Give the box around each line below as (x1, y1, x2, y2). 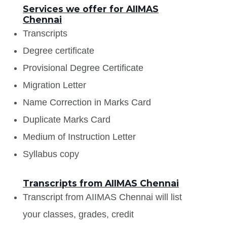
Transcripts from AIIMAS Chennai (23, 177, 179, 188)
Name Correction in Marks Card (23, 97, 151, 107)
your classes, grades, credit (23, 209, 134, 219)
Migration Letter (23, 80, 86, 90)
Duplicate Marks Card (23, 114, 110, 125)
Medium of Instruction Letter (23, 131, 136, 142)
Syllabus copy (23, 148, 79, 159)
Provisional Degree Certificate (23, 62, 143, 73)
